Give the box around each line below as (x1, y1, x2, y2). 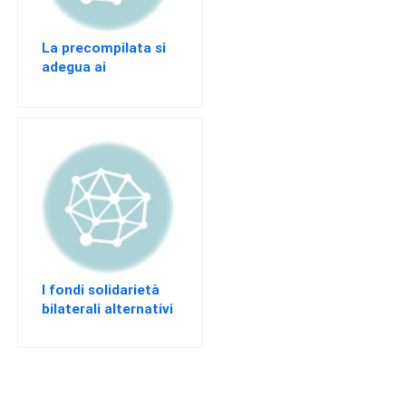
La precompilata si (42, 39, 167, 57)
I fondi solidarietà (42, 280, 160, 298)
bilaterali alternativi (42, 299, 174, 317)
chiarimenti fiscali (42, 77, 162, 95)
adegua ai (42, 58, 107, 76)
